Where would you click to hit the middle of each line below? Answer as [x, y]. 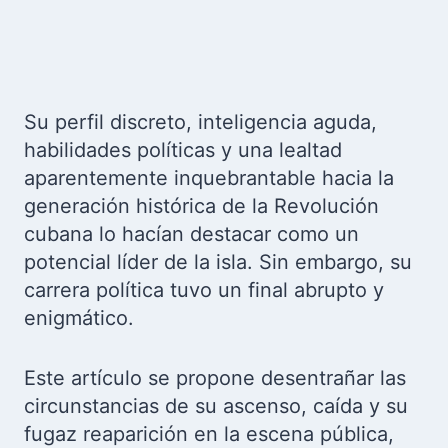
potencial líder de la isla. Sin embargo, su [218, 262]
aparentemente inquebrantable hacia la [209, 178]
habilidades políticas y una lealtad [183, 150]
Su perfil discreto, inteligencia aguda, [200, 122]
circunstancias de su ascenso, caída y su [216, 406]
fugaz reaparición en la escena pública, [209, 434]
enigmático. [82, 318]
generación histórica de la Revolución [201, 206]
